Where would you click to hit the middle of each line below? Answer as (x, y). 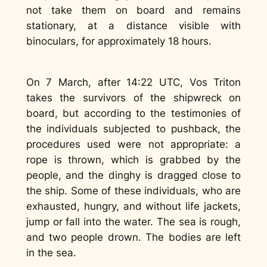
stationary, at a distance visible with (133, 26)
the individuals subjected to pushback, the (133, 129)
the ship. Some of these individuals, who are (133, 191)
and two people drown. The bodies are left (133, 237)
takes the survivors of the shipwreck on (133, 98)
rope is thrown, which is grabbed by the (133, 160)
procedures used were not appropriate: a (133, 145)
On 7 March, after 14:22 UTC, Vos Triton (133, 83)
